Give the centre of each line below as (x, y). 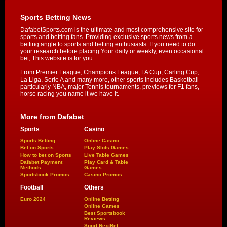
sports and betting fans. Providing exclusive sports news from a (106, 37)
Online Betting (102, 199)
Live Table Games (106, 155)
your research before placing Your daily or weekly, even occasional (112, 51)
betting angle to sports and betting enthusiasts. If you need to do (108, 44)
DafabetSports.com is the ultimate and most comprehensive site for (112, 30)
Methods (31, 167)
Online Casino (102, 140)
